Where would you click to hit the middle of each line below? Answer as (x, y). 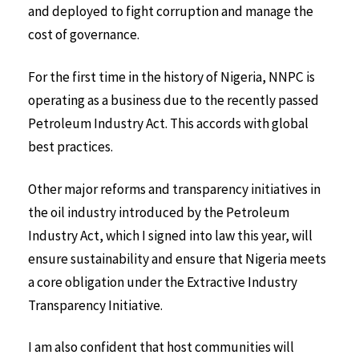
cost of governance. (84, 35)
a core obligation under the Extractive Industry (163, 282)
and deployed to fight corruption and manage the (171, 12)
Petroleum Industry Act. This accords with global (168, 123)
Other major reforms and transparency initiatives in (174, 189)
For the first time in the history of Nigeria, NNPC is (171, 77)
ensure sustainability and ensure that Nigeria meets (177, 258)
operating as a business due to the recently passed (173, 100)
